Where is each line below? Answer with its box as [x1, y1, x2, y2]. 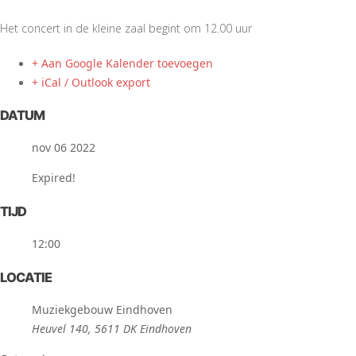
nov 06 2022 [32, 140, 95, 156]
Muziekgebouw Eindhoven [32, 301, 172, 317]
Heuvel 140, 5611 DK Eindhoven [32, 320, 192, 336]
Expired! [32, 170, 75, 186]
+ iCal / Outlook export [32, 74, 150, 90]
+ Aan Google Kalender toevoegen [32, 55, 213, 71]
